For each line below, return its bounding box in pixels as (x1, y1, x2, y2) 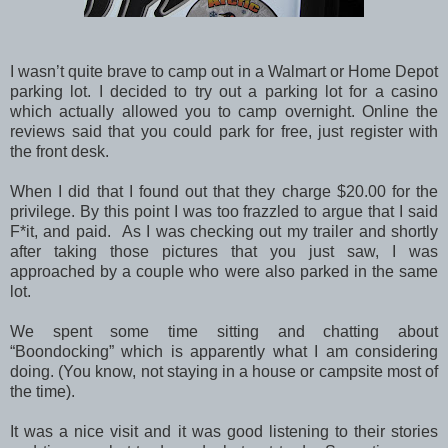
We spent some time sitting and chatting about (10, 322, 438, 340)
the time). (10, 382, 79, 400)
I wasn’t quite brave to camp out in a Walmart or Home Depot (10, 62, 438, 80)
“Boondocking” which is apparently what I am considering (10, 342, 438, 360)
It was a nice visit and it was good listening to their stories (10, 422, 438, 440)
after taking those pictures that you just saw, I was (10, 242, 438, 260)
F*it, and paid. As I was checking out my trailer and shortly (10, 222, 438, 240)
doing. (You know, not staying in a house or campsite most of (10, 362, 438, 380)
